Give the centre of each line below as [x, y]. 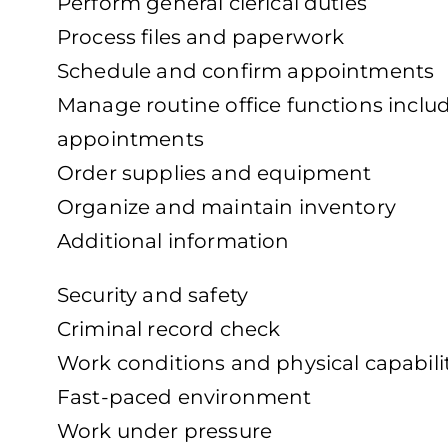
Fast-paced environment [184, 397]
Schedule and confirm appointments [246, 71]
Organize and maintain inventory [226, 207]
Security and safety [153, 295]
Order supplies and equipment [214, 173]
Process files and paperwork [201, 37]
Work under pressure [165, 431]
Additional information [173, 241]
